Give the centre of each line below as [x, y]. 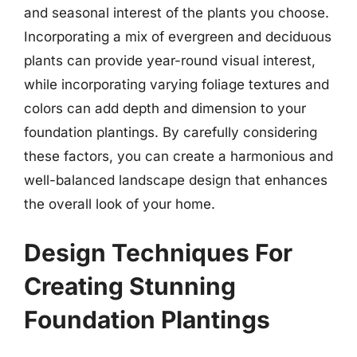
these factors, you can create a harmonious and [178, 156]
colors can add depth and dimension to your [165, 108]
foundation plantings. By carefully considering [171, 132]
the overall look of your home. [120, 204]
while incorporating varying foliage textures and [177, 84]
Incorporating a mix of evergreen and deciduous [178, 36]
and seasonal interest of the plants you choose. [177, 12]
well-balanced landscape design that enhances [176, 180]
